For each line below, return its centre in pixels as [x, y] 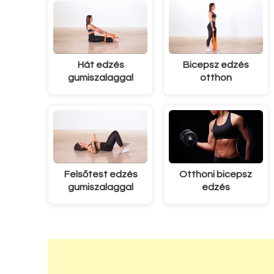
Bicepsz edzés [216, 65]
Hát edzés [100, 65]
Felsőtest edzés [100, 175]
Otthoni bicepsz [216, 175]
